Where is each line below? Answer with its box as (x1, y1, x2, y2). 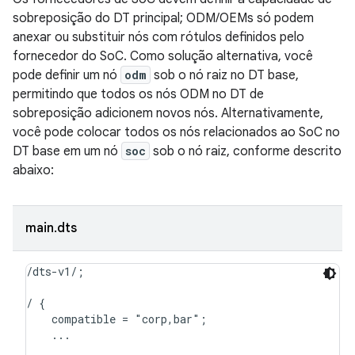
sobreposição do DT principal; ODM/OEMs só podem (13, 10, 314, 26)
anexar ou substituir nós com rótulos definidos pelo (13, 29, 304, 45)
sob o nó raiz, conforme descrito (150, 143, 342, 159)
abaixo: (13, 162, 54, 178)
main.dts (25, 219, 77, 236)
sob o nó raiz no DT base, (151, 67, 299, 83)
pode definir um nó (13, 67, 120, 83)
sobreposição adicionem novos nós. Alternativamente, (13, 105, 323, 121)
